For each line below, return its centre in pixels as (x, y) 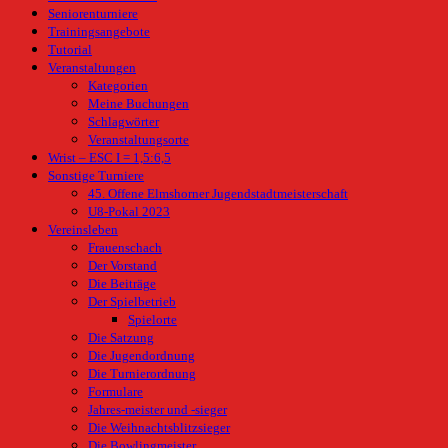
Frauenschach (125, 247)
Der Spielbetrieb (132, 301)
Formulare (115, 391)
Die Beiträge (122, 283)
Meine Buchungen (138, 103)
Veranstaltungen (92, 67)
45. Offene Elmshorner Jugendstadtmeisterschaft (218, 193)
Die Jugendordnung (141, 355)
